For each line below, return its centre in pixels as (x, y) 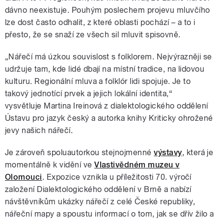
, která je (198, 153)
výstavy (168, 153)
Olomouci (24, 177)
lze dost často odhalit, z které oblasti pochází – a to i (100, 23)
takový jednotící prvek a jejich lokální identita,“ (89, 94)
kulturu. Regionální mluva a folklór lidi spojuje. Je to (98, 82)
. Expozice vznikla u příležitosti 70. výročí (117, 177)
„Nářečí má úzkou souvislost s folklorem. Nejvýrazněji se (109, 57)
